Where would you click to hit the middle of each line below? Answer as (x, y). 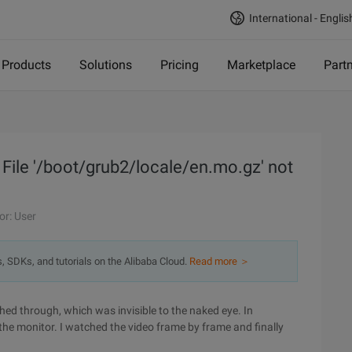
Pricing (180, 65)
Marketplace (261, 65)
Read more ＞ (220, 261)
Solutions (106, 65)
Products (26, 65)
